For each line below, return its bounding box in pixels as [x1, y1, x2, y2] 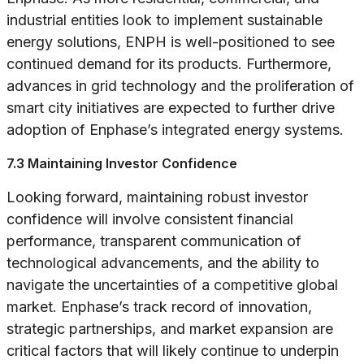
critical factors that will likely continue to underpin [6, 342, 339, 360]
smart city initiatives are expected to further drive [6, 99, 335, 117]
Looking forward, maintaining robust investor [6, 188, 308, 206]
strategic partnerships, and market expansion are [6, 320, 333, 338]
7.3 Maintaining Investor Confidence [6, 155, 237, 172]
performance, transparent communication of [6, 232, 301, 250]
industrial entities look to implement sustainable [6, 11, 323, 29]
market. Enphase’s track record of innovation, [6, 298, 312, 316]
